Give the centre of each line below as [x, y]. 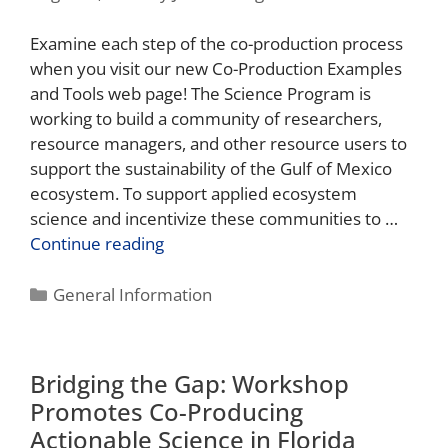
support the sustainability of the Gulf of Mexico [211, 169]
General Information [133, 295]
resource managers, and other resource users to [218, 144]
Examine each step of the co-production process [216, 44]
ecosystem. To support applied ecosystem [193, 194]
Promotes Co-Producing [166, 412]
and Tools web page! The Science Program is [200, 94]
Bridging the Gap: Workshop [189, 384]
